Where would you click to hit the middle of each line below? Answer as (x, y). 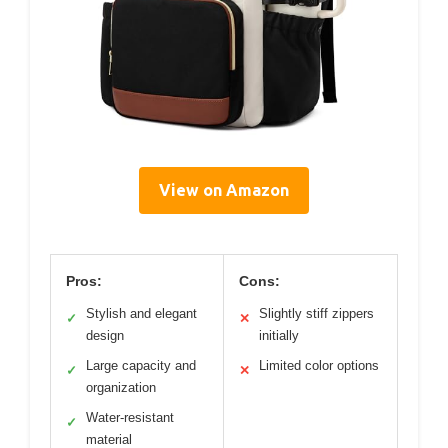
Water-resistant (130, 418)
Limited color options (319, 366)
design (105, 336)
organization (121, 388)
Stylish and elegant (141, 314)
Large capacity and (141, 366)
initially (279, 336)
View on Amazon (224, 190)
